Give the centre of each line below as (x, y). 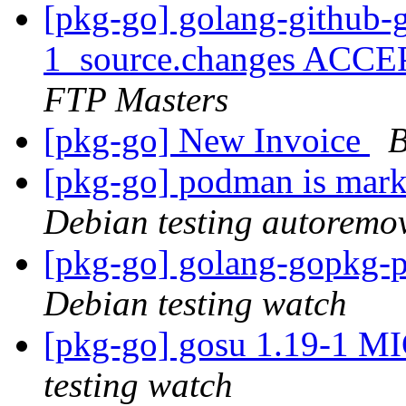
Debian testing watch (195, 304)
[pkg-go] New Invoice (207, 140)
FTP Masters (136, 100)
